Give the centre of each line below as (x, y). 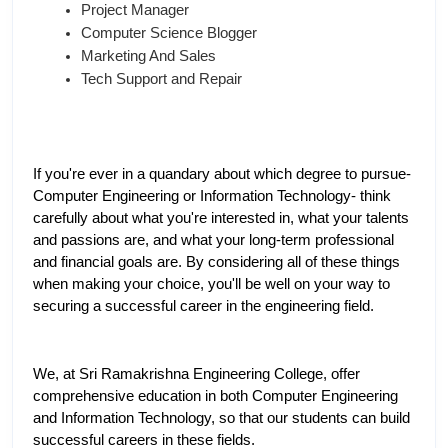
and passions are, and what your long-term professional (213, 240)
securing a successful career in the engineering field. (203, 306)
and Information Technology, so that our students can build (221, 418)
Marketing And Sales (148, 56)
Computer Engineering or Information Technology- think (212, 196)
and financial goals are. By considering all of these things (216, 262)
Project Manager (135, 10)
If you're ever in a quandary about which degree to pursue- (222, 174)
